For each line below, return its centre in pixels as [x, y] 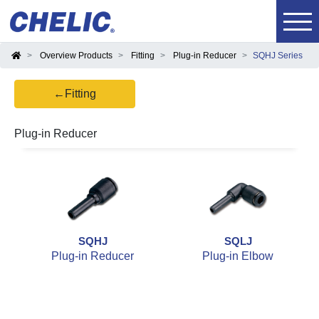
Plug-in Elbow [238, 256]
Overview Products [76, 56]
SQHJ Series [278, 56]
